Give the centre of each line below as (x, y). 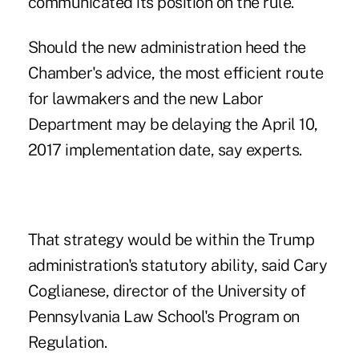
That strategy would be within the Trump (171, 239)
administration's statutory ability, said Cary (177, 265)
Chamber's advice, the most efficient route (175, 73)
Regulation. (67, 342)
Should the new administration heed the (167, 47)
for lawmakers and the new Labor (145, 98)
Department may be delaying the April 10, (173, 124)
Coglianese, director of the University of (167, 290)
